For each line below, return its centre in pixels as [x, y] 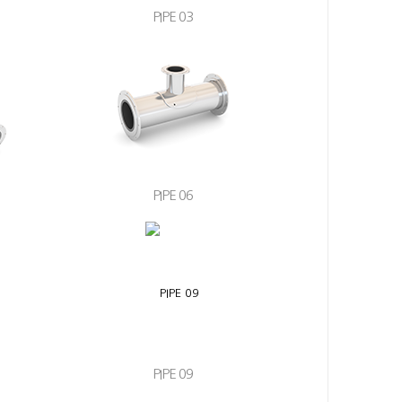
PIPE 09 [172, 374]
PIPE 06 [172, 195]
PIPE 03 [172, 17]
